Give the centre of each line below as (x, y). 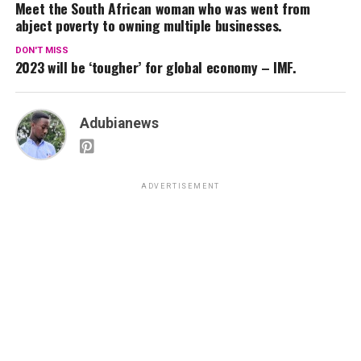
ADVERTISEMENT (180, 186)
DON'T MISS (41, 50)
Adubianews (119, 123)
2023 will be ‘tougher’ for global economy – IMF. (156, 66)
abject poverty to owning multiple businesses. (148, 25)
